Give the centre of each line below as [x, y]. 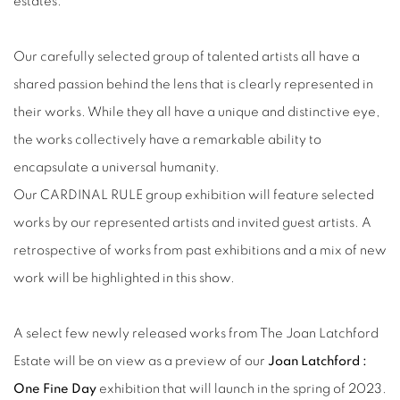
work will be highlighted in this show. [124, 279]
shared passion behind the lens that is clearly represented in [193, 85]
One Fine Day [55, 389]
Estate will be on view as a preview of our [141, 362]
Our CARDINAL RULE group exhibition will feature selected [194, 196]
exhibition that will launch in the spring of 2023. [242, 389]
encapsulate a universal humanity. [117, 168]
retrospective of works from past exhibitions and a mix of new [200, 251]
